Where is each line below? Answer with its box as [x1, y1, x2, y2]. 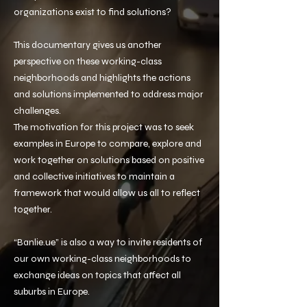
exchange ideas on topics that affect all [14, 269, 181, 281]
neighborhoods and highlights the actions [14, 72, 191, 84]
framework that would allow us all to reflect [14, 187, 200, 199]
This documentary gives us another [14, 39, 162, 51]
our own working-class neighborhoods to [14, 253, 191, 265]
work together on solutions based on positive [14, 154, 204, 166]
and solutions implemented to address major [14, 88, 204, 100]
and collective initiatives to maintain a [14, 171, 175, 182]
